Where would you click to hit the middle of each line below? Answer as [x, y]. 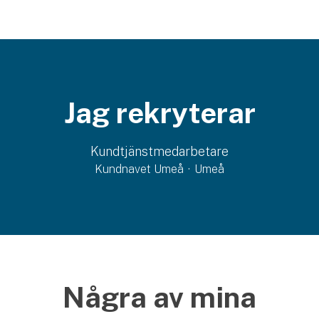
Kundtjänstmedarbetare [159, 151]
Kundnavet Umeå [139, 169]
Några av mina [159, 297]
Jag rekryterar [159, 113]
